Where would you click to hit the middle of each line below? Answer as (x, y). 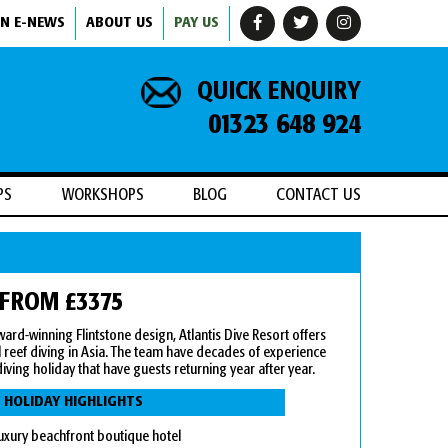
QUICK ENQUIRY (276, 92)
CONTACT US (318, 196)
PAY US (196, 23)
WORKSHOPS (102, 196)
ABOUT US (119, 23)
